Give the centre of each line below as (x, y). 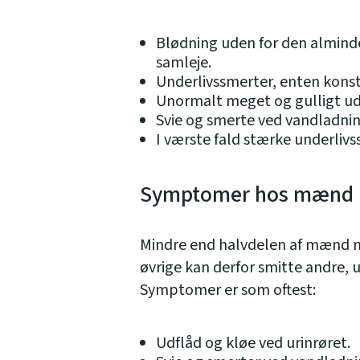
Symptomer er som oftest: (228, 290)
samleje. (184, 63)
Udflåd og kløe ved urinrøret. (253, 344)
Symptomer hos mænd (247, 195)
